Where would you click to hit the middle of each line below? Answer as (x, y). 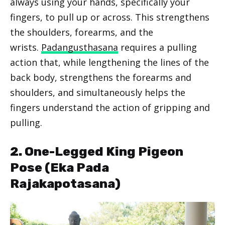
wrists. (26, 47)
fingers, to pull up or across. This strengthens (110, 17)
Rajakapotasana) (65, 183)
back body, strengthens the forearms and (101, 77)
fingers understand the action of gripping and (110, 107)
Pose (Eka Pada (60, 167)
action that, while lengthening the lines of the (109, 62)
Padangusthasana (80, 47)
